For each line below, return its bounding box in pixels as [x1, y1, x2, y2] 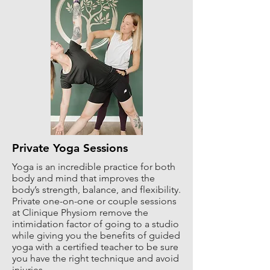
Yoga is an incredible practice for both [12, 161, 175, 172]
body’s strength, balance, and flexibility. [12, 184, 181, 195]
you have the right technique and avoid [12, 253, 179, 264]
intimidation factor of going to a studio [12, 218, 179, 230]
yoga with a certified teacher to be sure [12, 241, 178, 253]
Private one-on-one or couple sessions [12, 195, 177, 207]
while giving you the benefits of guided [12, 230, 180, 241]
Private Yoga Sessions [12, 141, 128, 155]
